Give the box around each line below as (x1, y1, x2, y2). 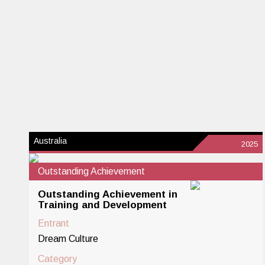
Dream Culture (37, 234, 98, 244)
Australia (33, 136, 67, 146)
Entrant (37, 218, 69, 228)
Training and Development (37, 199, 167, 211)
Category (37, 254, 77, 264)
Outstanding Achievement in (37, 189, 177, 200)
